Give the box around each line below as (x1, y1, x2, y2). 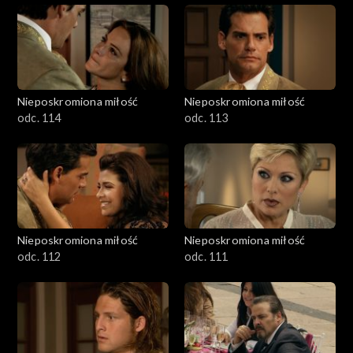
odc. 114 (17, 111, 61, 125)
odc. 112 (17, 250, 61, 264)
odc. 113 (184, 111, 229, 125)
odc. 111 (184, 250, 229, 264)
